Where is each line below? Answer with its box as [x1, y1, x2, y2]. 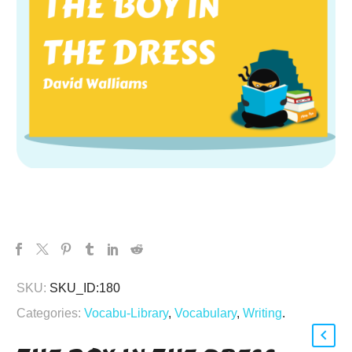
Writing [243, 306, 282, 321]
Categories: [16, 306, 81, 321]
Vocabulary [174, 306, 236, 321]
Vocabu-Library [84, 306, 168, 321]
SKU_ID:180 [49, 281, 120, 295]
